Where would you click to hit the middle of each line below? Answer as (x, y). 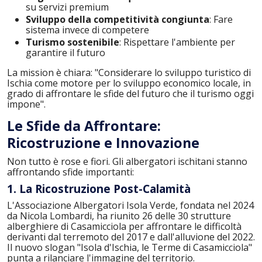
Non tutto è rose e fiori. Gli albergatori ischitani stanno (127, 161)
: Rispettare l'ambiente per (177, 42)
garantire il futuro (65, 53)
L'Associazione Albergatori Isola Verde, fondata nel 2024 (130, 205)
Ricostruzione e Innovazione (103, 142)
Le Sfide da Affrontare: (84, 125)
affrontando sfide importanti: (70, 172)
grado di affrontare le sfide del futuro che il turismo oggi (130, 94)
